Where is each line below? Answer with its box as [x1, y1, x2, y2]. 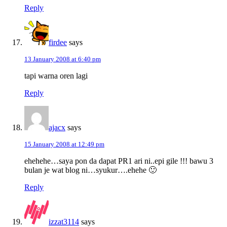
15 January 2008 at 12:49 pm [24, 140, 104, 148]
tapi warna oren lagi [24, 71, 88, 81]
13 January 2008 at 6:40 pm [24, 55, 101, 63]
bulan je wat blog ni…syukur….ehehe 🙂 [24, 166, 157, 175]
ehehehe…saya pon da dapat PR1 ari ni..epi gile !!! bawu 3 [24, 157, 213, 166]
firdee [49, 38, 67, 47]
